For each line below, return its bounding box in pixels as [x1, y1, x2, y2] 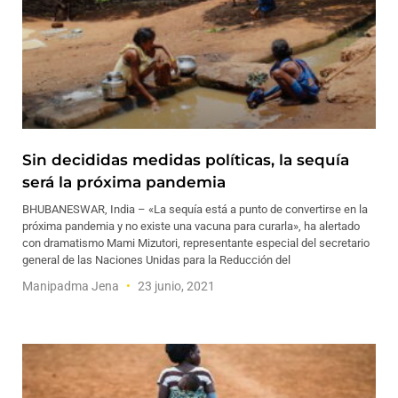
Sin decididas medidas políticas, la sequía [22, 151, 349, 169]
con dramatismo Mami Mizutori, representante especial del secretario [22, 236, 370, 250]
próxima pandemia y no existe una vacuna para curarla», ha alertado [22, 219, 360, 233]
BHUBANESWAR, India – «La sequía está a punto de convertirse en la [22, 203, 368, 216]
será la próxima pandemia [22, 173, 226, 191]
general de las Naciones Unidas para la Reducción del [22, 253, 291, 267]
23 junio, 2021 [135, 279, 215, 293]
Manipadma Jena [22, 279, 122, 293]
